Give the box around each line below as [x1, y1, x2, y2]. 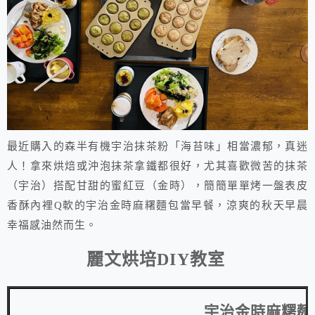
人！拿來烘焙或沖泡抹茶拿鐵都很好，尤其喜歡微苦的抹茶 [7, 160, 308, 172]
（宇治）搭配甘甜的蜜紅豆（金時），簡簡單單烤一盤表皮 [7, 180, 308, 192]
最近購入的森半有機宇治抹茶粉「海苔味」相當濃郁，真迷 [7, 141, 308, 153]
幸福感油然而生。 [7, 219, 98, 231]
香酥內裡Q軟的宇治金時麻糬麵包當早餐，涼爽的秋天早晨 [7, 200, 308, 212]
